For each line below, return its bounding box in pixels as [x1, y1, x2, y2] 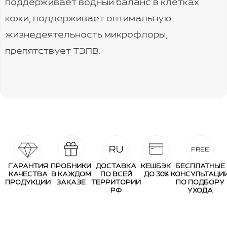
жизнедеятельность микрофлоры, [5, 31, 168, 40]
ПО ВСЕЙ [100, 172, 132, 178]
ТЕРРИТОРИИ [91, 180, 141, 186]
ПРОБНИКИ [51, 164, 91, 170]
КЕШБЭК [141, 164, 171, 170]
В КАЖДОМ [51, 172, 91, 178]
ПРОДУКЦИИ [5, 180, 51, 186]
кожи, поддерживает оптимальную [5, 15, 171, 23]
